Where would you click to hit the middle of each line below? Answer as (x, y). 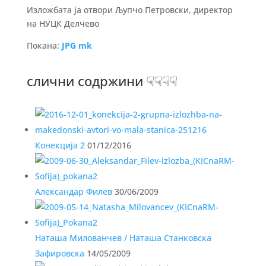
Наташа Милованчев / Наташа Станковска (123, 238)
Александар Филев (73, 191)
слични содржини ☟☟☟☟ (102, 81)
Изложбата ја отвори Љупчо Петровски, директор (129, 10)
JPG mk (77, 45)
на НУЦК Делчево (63, 23)
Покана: (44, 45)
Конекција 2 (60, 145)
